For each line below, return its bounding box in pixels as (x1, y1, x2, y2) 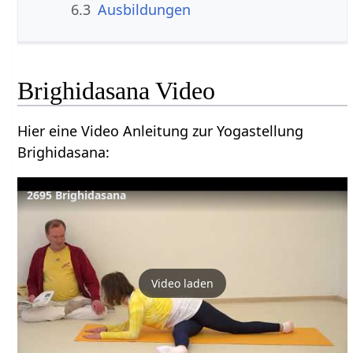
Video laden (151, 276, 214, 292)
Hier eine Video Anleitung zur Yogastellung (17, 121, 304, 140)
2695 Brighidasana (27, 187, 127, 203)
